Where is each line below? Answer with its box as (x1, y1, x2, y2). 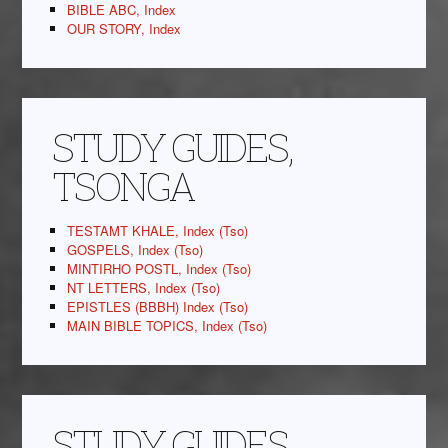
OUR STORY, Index (67, 19, 182, 39)
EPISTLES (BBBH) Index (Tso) (67, 297, 249, 317)
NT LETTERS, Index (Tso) (67, 278, 221, 298)
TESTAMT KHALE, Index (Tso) (67, 221, 249, 241)
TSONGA (52, 160, 194, 213)
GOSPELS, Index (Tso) (67, 240, 204, 260)
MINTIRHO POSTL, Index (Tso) (67, 259, 252, 279)
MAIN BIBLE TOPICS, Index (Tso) (67, 316, 268, 336)
